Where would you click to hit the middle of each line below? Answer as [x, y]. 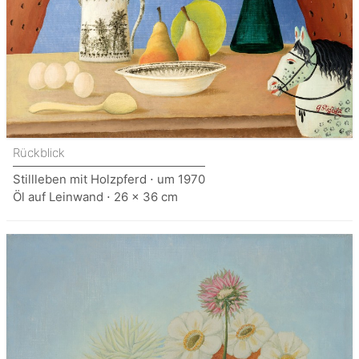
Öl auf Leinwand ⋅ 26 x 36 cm [95, 196]
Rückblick [39, 152]
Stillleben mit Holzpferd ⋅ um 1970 [109, 179]
